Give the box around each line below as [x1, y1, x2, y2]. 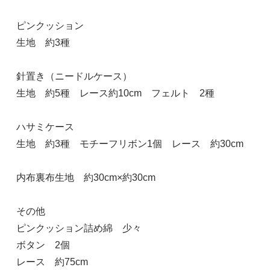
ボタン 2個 [16, 239, 80, 250]
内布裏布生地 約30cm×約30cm [16, 172, 155, 183]
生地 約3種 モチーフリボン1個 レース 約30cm [16, 138, 243, 149]
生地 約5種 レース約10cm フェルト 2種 [16, 87, 224, 98]
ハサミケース [16, 121, 93, 132]
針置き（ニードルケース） [16, 71, 132, 81]
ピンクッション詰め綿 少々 [16, 222, 151, 233]
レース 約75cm [16, 256, 88, 267]
